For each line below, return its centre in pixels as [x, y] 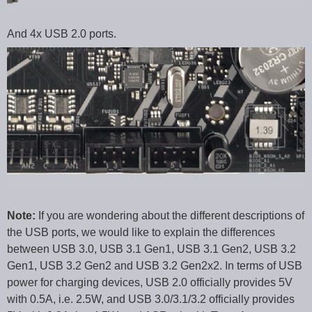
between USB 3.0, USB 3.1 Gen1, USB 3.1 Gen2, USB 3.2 [151, 249]
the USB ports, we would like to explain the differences [141, 232]
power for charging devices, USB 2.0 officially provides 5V [150, 282]
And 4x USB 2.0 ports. [62, 34]
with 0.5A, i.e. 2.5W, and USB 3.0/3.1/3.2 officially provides [151, 299]
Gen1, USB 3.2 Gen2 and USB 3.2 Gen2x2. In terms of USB [155, 265]
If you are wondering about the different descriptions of [170, 215]
